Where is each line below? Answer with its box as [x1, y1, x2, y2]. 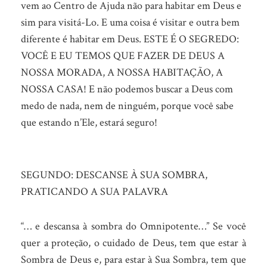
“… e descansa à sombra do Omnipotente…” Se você [21, 219, 246, 233]
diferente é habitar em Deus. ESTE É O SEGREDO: [21, 32, 239, 46]
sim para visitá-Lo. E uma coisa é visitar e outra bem [21, 15, 240, 29]
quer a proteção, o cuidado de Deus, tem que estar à [21, 236, 246, 250]
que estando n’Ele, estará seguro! [21, 116, 157, 129]
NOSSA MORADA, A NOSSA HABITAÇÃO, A [21, 66, 223, 79]
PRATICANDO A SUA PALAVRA [21, 185, 168, 198]
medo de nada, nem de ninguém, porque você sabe [21, 99, 234, 113]
